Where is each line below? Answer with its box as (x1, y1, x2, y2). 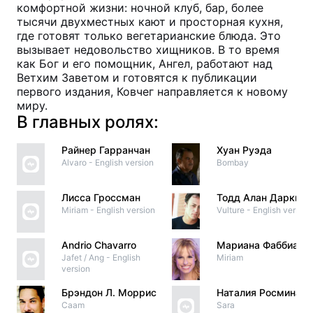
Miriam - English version (61, 205, 155, 215)
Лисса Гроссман (61, 191, 140, 203)
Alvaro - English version (61, 157, 154, 168)
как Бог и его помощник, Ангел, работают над (17, 57, 272, 71)
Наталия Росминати (217, 286, 312, 298)
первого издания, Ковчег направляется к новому (17, 85, 288, 99)
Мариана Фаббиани (217, 239, 310, 251)
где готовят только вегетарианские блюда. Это (17, 29, 281, 43)
